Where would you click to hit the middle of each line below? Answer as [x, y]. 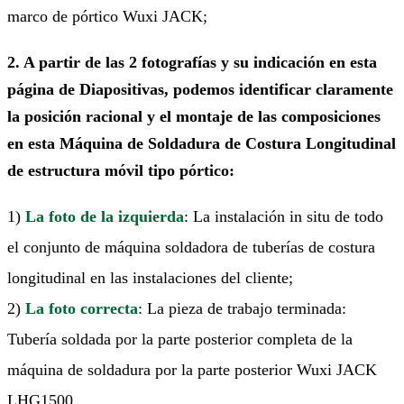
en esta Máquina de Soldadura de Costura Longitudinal [202, 143]
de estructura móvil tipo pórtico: [121, 170]
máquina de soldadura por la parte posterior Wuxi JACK [192, 369]
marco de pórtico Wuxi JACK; [107, 17]
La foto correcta [82, 308]
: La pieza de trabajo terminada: [242, 308]
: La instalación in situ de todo [284, 216]
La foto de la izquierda [105, 216]
